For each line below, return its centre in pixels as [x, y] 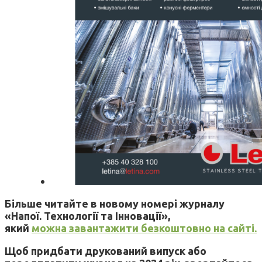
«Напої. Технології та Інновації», [87, 216]
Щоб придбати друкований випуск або [106, 251]
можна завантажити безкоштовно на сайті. [144, 228]
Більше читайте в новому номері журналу [115, 203]
